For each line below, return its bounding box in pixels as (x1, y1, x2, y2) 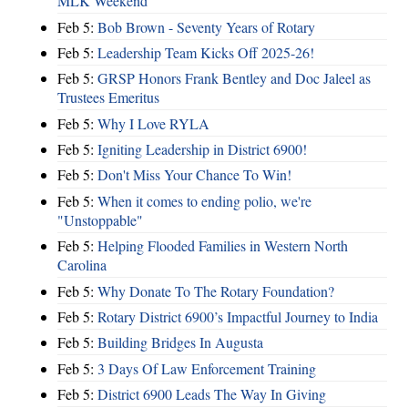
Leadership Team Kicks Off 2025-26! (97, 42, 314, 62)
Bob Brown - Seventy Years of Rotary (97, 16, 315, 36)
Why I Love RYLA (97, 113, 209, 133)
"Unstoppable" (57, 209, 143, 229)
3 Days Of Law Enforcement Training (97, 358, 316, 378)
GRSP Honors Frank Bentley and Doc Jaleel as (97, 68, 371, 88)
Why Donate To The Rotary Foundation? (97, 280, 334, 301)
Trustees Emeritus (57, 87, 159, 107)
